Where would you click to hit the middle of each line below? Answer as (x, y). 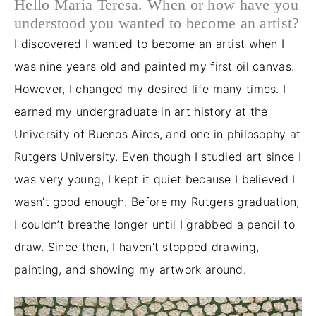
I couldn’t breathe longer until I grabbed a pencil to (154, 224)
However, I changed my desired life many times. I (150, 89)
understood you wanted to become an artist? (157, 23)
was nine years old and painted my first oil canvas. (154, 66)
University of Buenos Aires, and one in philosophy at (158, 134)
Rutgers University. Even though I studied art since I (158, 156)
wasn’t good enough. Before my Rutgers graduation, (157, 201)
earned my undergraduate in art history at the (141, 111)
